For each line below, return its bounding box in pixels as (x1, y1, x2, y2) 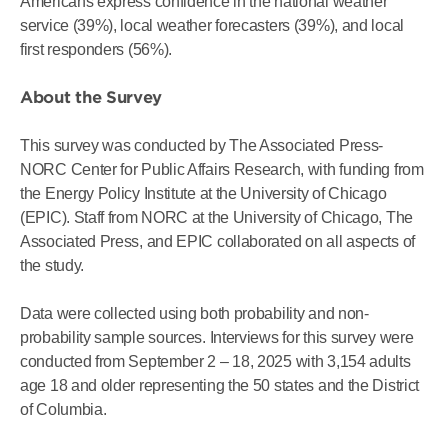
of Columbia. (20, 401, 107, 418)
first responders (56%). (20, 41, 173, 58)
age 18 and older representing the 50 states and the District (20, 377, 420, 394)
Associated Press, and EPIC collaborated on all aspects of (20, 233, 415, 250)
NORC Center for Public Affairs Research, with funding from (20, 161, 424, 178)
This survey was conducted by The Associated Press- (20, 137, 384, 154)
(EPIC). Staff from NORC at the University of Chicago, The (20, 209, 413, 226)
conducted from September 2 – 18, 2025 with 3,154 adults (20, 353, 411, 370)
